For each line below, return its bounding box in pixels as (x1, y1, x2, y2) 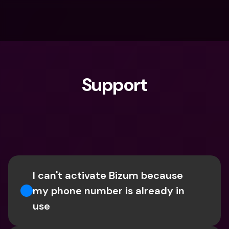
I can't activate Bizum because (33, 169, 183, 182)
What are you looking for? (29, 117, 116, 126)
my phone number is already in (33, 184, 185, 197)
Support (81, 73, 148, 97)
